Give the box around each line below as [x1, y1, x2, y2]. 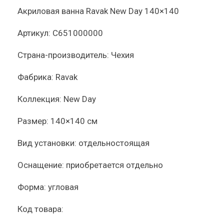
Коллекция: [17, 94, 61, 104]
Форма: [17, 182, 46, 192]
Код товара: [17, 204, 63, 214]
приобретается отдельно [66, 160, 163, 170]
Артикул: [17, 28, 50, 38]
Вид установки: [17, 138, 76, 148]
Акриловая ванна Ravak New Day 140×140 [17, 6, 179, 16]
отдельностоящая [78, 138, 149, 148]
